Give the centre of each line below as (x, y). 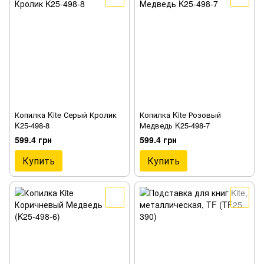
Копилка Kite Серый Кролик (66, 114)
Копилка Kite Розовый (180, 114)
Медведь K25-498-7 (175, 125)
